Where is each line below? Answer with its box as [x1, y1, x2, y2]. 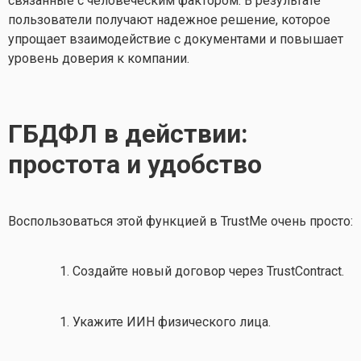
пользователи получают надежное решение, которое [8, 11, 330, 27]
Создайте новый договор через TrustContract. [73, 263, 344, 280]
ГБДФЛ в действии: [8, 118, 248, 149]
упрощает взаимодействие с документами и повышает [8, 31, 343, 47]
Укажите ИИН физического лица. [73, 313, 271, 330]
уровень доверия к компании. [8, 50, 189, 66]
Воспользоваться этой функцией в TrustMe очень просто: [8, 213, 353, 229]
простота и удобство [8, 148, 262, 180]
